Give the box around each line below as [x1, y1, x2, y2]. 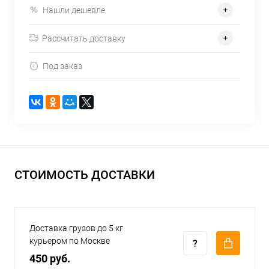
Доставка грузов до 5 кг [29, 223, 123, 234]
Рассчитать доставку [42, 33, 125, 43]
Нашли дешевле [43, 5, 105, 15]
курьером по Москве [29, 236, 110, 246]
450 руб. [29, 252, 70, 265]
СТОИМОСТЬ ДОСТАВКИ [14, 168, 155, 183]
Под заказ [43, 61, 82, 71]
